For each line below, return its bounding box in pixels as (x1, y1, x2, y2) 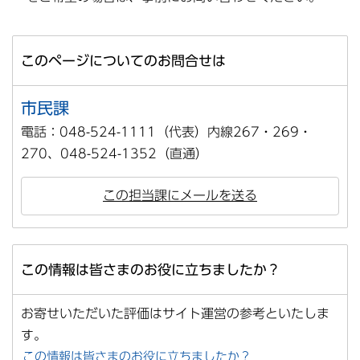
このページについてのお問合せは (21, 54, 226, 68)
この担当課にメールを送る (103, 189, 257, 202)
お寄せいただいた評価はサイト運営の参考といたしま (21, 307, 329, 321)
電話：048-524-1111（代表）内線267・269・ (21, 125, 312, 139)
